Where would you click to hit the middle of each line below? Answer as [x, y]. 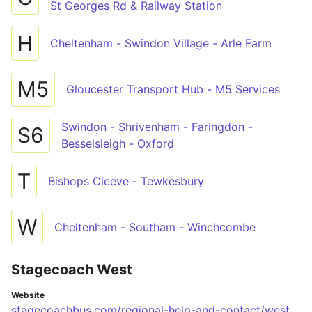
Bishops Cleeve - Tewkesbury [126, 181]
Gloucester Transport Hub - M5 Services [173, 89]
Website [28, 295]
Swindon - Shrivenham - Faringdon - [157, 127]
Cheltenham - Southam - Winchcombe [155, 227]
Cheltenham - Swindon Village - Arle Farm [161, 43]
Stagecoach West [72, 270]
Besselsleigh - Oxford [118, 143]
